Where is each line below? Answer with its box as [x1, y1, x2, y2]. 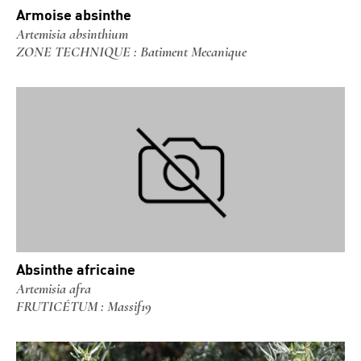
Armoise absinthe [16, 6, 131, 23]
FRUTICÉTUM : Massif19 [16, 297, 151, 315]
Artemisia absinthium [16, 25, 128, 43]
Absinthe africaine [16, 260, 135, 278]
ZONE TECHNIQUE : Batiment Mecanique [16, 43, 247, 60]
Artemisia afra [16, 280, 91, 297]
